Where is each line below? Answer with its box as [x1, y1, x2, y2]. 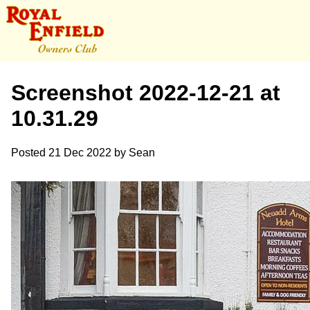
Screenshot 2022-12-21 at [11, 80, 280, 106]
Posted [11, 146, 48, 158]
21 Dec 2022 [48, 146, 111, 158]
